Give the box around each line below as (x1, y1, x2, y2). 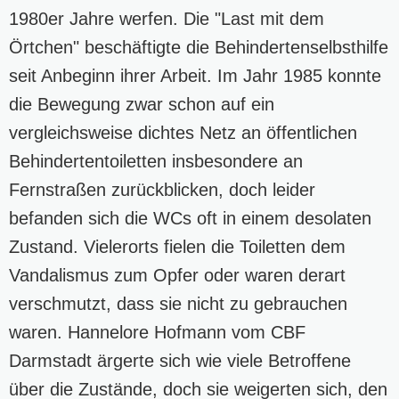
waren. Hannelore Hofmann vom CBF (9, 322, 305, 342)
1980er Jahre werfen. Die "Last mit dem (9, 8, 324, 28)
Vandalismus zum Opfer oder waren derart (9, 265, 346, 285)
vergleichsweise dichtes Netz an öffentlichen (9, 122, 357, 142)
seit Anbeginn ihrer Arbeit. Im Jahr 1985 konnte (9, 65, 381, 85)
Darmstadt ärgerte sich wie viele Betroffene (9, 350, 351, 370)
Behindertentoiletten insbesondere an (9, 151, 303, 171)
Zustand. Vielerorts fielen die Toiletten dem (9, 236, 346, 256)
